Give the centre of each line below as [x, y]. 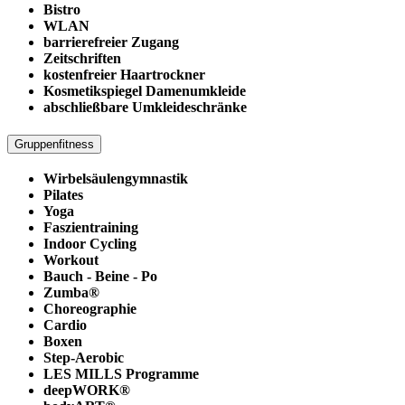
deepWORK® [87, 390]
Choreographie [90, 308]
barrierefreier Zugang [111, 42]
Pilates [63, 194]
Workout [71, 259]
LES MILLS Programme [121, 373]
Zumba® [71, 292]
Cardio [65, 325]
